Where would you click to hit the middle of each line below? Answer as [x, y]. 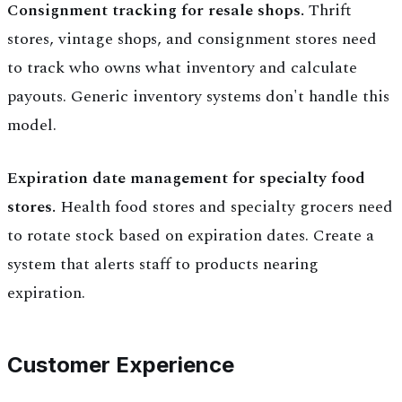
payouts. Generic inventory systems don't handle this [198, 97]
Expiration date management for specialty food [186, 179]
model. [32, 126]
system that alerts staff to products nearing [163, 265]
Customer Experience [121, 365]
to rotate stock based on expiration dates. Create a [191, 236]
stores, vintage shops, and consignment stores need [192, 39]
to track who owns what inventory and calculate [182, 68]
